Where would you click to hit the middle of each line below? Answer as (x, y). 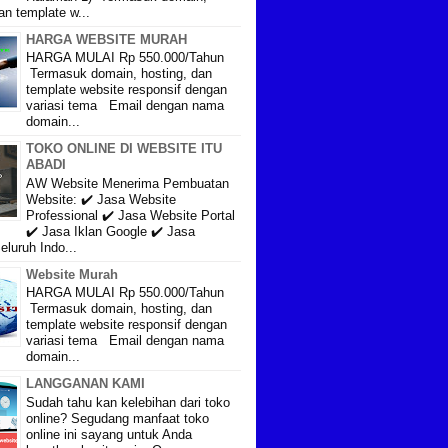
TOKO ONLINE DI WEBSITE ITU (124, 149)
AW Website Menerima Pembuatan (127, 183)
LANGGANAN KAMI (85, 384)
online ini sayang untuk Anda (109, 434)
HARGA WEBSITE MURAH (106, 39)
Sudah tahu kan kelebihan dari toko (128, 402)
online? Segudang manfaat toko (117, 418)
